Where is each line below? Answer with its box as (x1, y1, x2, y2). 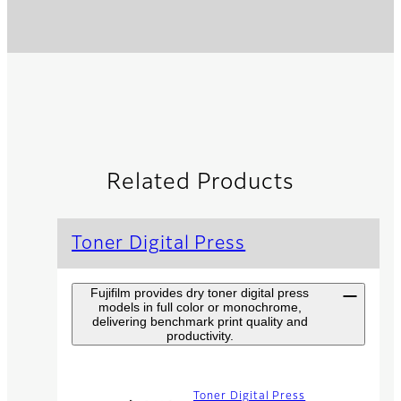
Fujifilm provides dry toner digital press (90, 285, 309, 300)
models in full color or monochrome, (98, 299, 302, 314)
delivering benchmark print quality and (91, 313, 308, 328)
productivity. (166, 328, 234, 343)
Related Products (107, 171, 294, 193)
